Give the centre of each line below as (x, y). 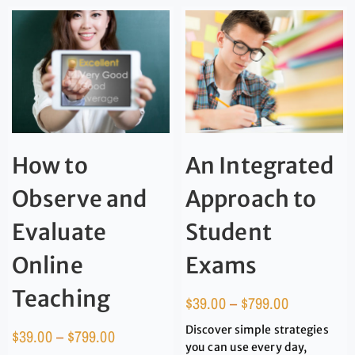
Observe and (80, 198)
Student (229, 232)
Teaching (61, 298)
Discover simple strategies (257, 329)
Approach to (251, 198)
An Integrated (260, 165)
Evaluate (59, 232)
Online (48, 265)
